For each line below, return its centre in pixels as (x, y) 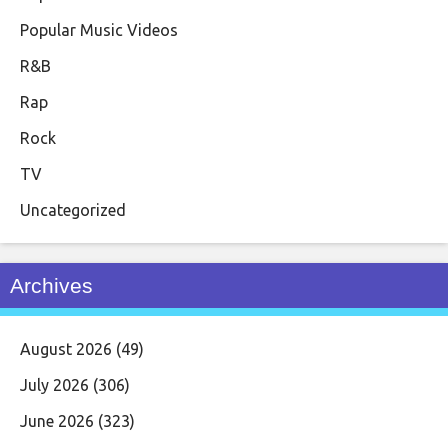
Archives (51, 285)
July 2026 (54, 384)
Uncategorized (73, 209)
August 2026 (66, 348)
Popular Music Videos (99, 29)
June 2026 (57, 420)
